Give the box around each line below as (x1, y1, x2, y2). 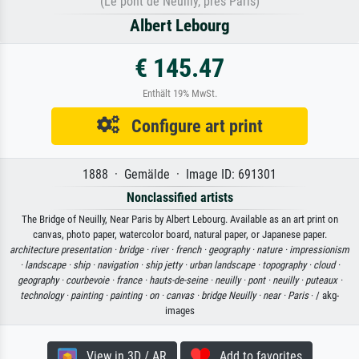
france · (115, 273, 149, 286)
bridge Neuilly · (201, 288, 263, 301)
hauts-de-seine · (148, 273, 215, 286)
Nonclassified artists (126, 189, 233, 205)
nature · (256, 243, 289, 256)
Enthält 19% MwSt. (142, 87, 217, 99)
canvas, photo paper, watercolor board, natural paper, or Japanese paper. (32, 228, 327, 240)
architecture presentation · (10, 243, 119, 256)
